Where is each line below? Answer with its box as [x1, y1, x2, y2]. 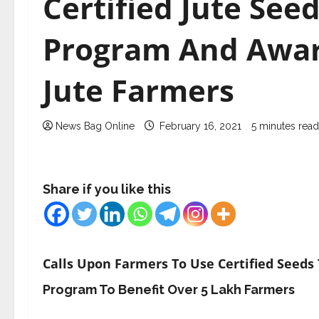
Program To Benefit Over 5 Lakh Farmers [43, 282, 295, 297]
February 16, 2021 [157, 120, 244, 132]
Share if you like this [43, 182, 171, 197]
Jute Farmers [43, 70, 234, 110]
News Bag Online [56, 120, 135, 132]
